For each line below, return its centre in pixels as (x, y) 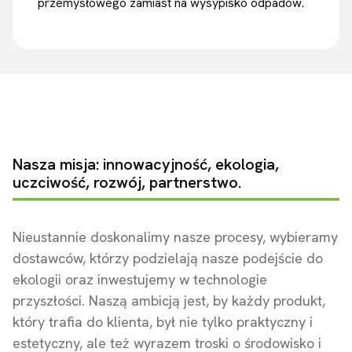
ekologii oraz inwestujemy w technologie (140, 280)
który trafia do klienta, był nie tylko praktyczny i (163, 322)
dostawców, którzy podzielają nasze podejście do (168, 258)
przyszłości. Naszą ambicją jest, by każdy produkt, (169, 301)
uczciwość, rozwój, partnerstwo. (127, 183)
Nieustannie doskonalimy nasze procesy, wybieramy (175, 237)
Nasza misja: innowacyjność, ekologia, (146, 165)
